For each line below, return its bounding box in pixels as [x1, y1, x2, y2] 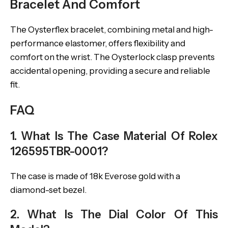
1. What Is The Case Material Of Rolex [10, 129, 218, 143]
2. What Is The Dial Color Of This [10, 208, 218, 221]
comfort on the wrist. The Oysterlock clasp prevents [10, 52, 215, 62]
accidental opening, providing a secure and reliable [10, 66, 210, 76]
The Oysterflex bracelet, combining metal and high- [10, 24, 213, 35]
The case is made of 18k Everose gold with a [10, 171, 180, 181]
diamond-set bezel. [10, 185, 87, 195]
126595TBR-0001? [10, 145, 108, 158]
